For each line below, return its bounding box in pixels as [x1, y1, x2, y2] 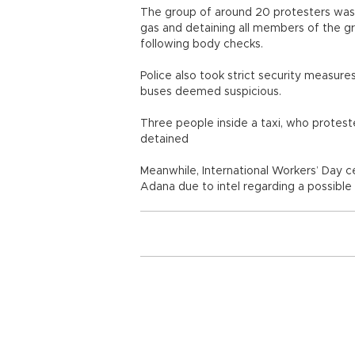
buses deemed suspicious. [140, 86, 281, 97]
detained [140, 134, 189, 145]
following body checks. [140, 39, 266, 50]
